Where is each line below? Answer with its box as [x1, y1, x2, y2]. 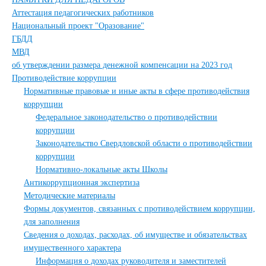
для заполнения [24, 217, 80, 226]
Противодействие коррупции [12, 74, 116, 83]
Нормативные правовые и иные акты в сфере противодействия [24, 87, 249, 96]
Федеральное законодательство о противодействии [36, 113, 217, 122]
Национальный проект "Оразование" [12, 21, 144, 30]
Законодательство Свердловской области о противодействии [36, 139, 252, 148]
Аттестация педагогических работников [12, 8, 154, 17]
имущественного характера [24, 243, 121, 252]
